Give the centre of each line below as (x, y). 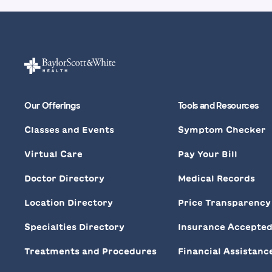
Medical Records (216, 178)
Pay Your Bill (207, 154)
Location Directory (69, 202)
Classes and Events (69, 130)
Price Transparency (224, 202)
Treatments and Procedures (90, 251)
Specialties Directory (74, 227)
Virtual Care (53, 154)
